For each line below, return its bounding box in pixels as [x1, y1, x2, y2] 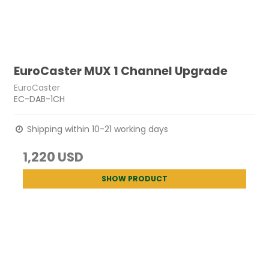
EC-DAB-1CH [14, 92, 65, 105]
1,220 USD [23, 148, 84, 166]
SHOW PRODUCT [101, 173, 168, 184]
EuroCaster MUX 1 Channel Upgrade [14, 63, 228, 79]
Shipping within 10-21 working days [25, 122, 169, 135]
